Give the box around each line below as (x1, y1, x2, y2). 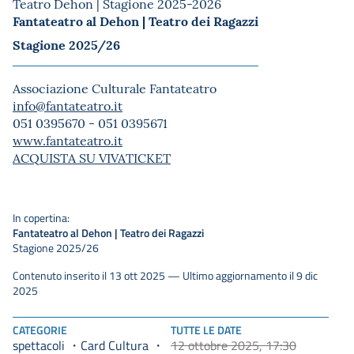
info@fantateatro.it (13, 96, 122, 115)
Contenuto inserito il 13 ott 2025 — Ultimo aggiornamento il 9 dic (13, 268, 318, 284)
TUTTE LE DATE (171, 322, 242, 338)
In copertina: (13, 210, 70, 226)
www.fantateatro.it (13, 131, 122, 149)
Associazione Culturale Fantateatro (13, 79, 217, 97)
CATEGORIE (13, 322, 67, 338)
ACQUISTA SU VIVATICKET (13, 149, 171, 167)
